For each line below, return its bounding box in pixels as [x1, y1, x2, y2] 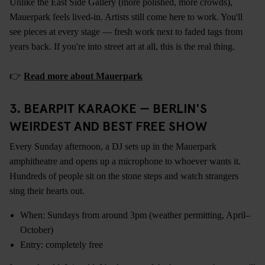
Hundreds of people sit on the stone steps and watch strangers [9, 171, 238, 182]
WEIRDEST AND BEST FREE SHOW [9, 117, 207, 135]
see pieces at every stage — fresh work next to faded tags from [9, 27, 243, 37]
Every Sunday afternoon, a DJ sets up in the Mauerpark [9, 141, 216, 152]
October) [20, 225, 53, 235]
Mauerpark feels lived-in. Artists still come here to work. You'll [9, 12, 243, 22]
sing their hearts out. [9, 186, 85, 196]
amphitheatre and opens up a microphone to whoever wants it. [9, 156, 241, 167]
